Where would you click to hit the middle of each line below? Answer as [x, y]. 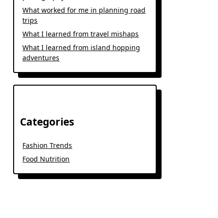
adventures [41, 58]
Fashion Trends [47, 145]
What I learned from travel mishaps [81, 34]
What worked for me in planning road [84, 10]
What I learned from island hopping [82, 47]
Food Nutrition [46, 159]
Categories [47, 122]
